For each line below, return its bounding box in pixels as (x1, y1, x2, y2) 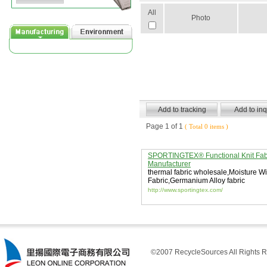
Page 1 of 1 (146, 122, 183, 131)
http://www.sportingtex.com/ (148, 187, 223, 193)
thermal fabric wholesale (148, 168, 227, 176)
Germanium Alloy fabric (170, 176, 245, 185)
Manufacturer (148, 160, 191, 168)
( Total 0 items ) (183, 123, 228, 130)
